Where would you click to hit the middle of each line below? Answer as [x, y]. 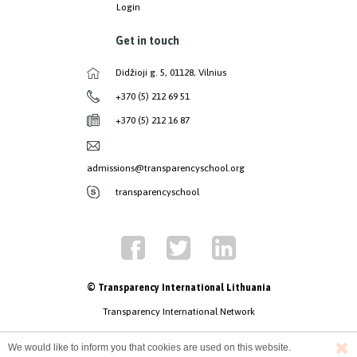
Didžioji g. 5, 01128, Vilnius [171, 73]
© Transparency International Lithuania [178, 288]
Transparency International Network [178, 312]
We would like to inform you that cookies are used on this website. [149, 347]
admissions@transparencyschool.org [165, 169]
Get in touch [147, 40]
